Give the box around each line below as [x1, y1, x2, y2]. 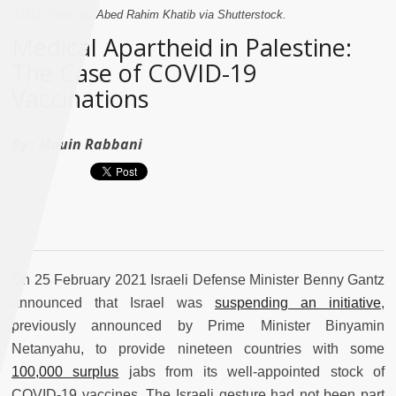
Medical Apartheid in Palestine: [11, 31, 352, 65]
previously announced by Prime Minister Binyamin [11, 318, 385, 334]
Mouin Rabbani [39, 134, 142, 155]
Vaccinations [11, 82, 148, 116]
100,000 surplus [11, 364, 119, 380]
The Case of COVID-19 [11, 57, 256, 90]
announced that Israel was [11, 295, 215, 311]
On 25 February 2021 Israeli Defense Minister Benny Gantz [11, 272, 385, 288]
